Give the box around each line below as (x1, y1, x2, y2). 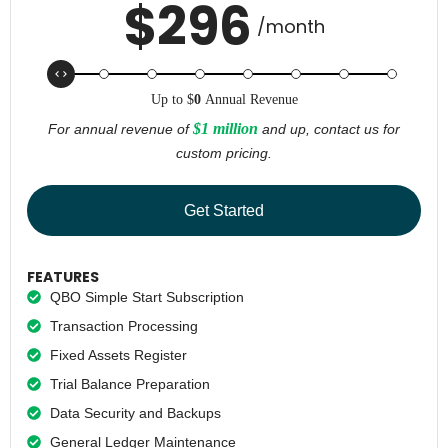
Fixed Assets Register (49, 346, 187, 363)
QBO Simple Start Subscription (49, 288, 244, 305)
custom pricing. (176, 144, 272, 161)
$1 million (193, 119, 258, 137)
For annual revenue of (48, 120, 193, 137)
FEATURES (27, 266, 99, 287)
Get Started (184, 201, 264, 219)
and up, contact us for (258, 120, 400, 137)
